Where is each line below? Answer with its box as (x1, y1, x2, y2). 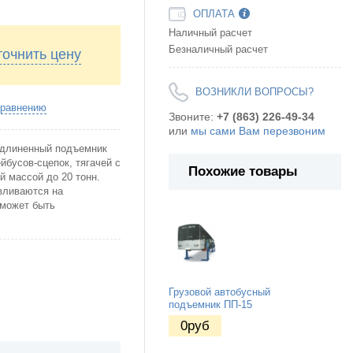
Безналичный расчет (169, 44, 268, 56)
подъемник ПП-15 (169, 299, 252, 310)
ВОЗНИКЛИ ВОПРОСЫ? (195, 87, 314, 98)
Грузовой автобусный (169, 286, 270, 298)
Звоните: (169, 110, 217, 124)
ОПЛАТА (193, 9, 235, 20)
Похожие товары (188, 164, 298, 180)
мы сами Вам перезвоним (191, 124, 325, 138)
